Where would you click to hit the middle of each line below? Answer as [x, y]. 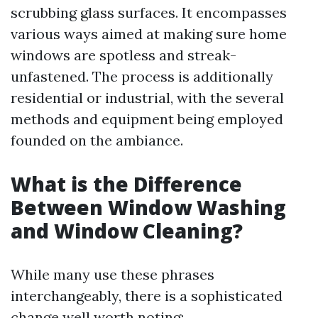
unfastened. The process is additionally [142, 76]
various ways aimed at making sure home [149, 34]
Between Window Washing [148, 207]
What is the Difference [126, 184]
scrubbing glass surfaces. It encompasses [149, 12]
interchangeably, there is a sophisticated [147, 296]
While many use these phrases [113, 274]
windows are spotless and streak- [124, 55]
